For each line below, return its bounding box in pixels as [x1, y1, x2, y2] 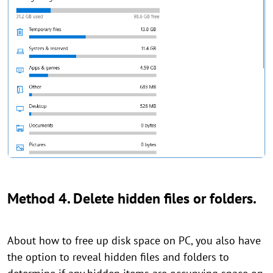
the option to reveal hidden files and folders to [7, 249, 229, 264]
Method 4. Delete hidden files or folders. [7, 188, 257, 208]
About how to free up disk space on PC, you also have [7, 233, 261, 247]
